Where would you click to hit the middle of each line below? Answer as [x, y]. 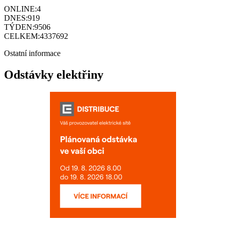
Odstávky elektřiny [54, 75]
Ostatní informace [32, 53]
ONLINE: [20, 9]
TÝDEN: [19, 27]
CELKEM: [22, 36]
